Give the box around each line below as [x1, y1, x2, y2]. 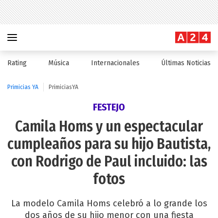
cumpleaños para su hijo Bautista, [7, 135, 211, 153]
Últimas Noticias [161, 59, 211, 67]
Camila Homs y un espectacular [15, 118, 203, 135]
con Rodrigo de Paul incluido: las [11, 153, 207, 170]
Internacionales [91, 59, 140, 67]
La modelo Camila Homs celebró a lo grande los [11, 198, 207, 209]
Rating [7, 59, 27, 67]
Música [48, 59, 70, 67]
